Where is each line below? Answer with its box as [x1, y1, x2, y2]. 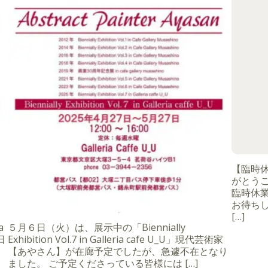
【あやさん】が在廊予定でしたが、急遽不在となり [8, 244, 228, 258]
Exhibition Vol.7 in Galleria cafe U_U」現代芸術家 [8, 232, 223, 246]
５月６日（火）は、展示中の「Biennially [8, 220, 185, 234]
